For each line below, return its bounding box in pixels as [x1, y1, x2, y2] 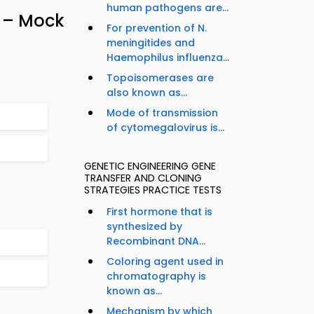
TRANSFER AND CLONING [84, 171, 202, 186]
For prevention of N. [107, 21, 207, 36]
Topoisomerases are [107, 71, 214, 86]
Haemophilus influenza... [107, 50, 229, 65]
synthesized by [107, 219, 182, 234]
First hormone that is [107, 205, 212, 219]
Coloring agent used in [107, 254, 224, 269]
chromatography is [107, 269, 206, 284]
